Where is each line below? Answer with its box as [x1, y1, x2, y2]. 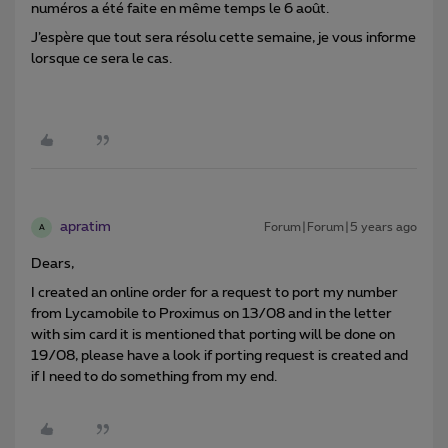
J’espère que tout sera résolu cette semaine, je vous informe [31, 31, 416, 46]
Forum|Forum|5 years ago [264, 221, 417, 234]
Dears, [31, 257, 74, 272]
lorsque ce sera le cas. [31, 52, 172, 67]
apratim [60, 220, 111, 235]
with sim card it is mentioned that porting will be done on [31, 328, 395, 343]
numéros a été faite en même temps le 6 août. [31, 2, 329, 17]
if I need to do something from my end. [31, 370, 277, 385]
